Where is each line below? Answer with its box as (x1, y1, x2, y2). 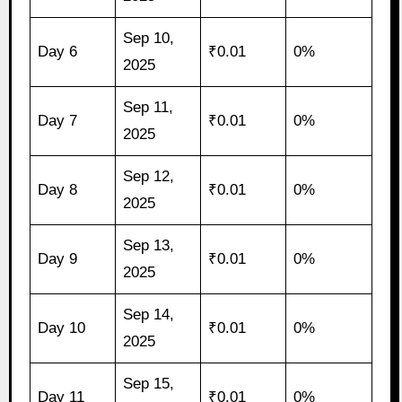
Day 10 (38, 319, 86, 337)
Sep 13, (123, 237, 175, 255)
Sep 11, (123, 99, 174, 117)
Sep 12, (123, 168, 175, 186)
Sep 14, (123, 306, 175, 324)
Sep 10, (123, 30, 175, 48)
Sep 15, (123, 375, 175, 393)
